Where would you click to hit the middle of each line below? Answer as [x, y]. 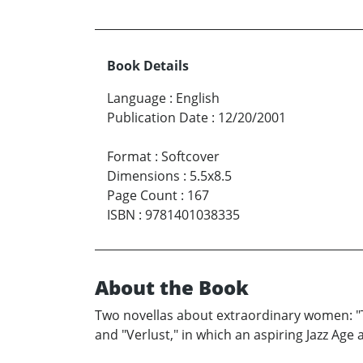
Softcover [190, 156]
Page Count [142, 195]
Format [129, 156]
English [198, 98]
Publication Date [158, 117]
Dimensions [143, 175]
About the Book [172, 287]
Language [137, 98]
